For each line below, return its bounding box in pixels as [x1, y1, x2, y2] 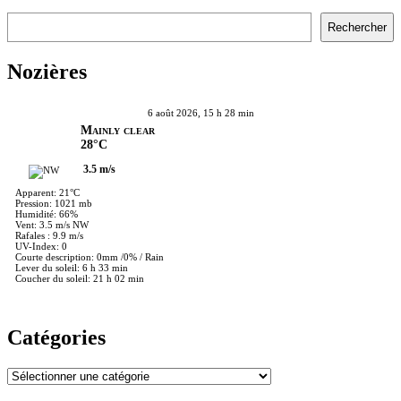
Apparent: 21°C [15, 186, 80, 198]
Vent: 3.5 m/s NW [15, 218, 89, 230]
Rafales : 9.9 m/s [15, 229, 83, 241]
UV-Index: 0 [15, 240, 67, 252]
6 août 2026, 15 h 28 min [147, 107, 254, 118]
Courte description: [15, 251, 97, 262]
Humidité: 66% [15, 208, 78, 219]
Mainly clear [81, 123, 155, 137]
